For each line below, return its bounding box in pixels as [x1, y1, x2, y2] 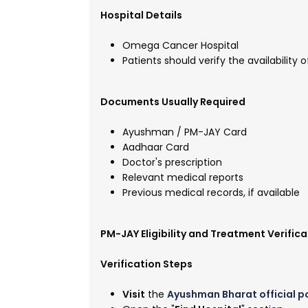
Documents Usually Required [100, 95, 245, 109]
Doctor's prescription [122, 155, 222, 169]
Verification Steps [100, 257, 192, 271]
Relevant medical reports [122, 170, 243, 184]
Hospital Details [100, 8, 182, 22]
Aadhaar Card [122, 140, 189, 154]
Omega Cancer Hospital [122, 38, 239, 52]
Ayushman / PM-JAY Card [122, 125, 247, 139]
